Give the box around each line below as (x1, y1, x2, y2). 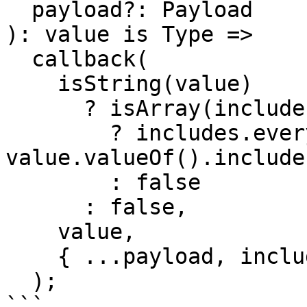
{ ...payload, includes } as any (5, 244, 58, 269)
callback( (5, 47, 32, 71)
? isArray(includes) (5, 96, 84, 121)
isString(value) (5, 71, 58, 96)
